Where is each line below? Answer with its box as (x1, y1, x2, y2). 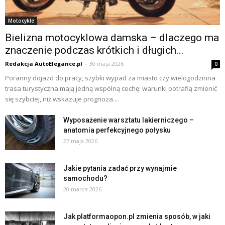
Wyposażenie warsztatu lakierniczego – (63, 116, 194, 124)
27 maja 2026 (63, 137, 97, 145)
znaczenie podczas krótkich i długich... (5, 44, 184, 56)
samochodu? (63, 174, 107, 182)
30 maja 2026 (89, 59, 124, 67)
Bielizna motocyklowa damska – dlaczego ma (5, 31, 219, 44)
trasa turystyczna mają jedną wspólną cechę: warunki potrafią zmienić (5, 83, 217, 93)
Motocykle (8, 17, 34, 24)
